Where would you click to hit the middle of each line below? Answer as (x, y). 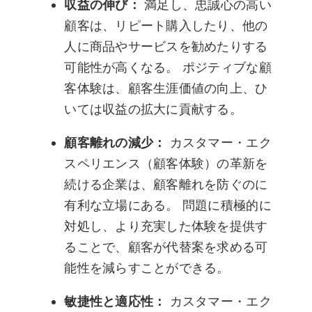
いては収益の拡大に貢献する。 (154, 109)
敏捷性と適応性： (117, 301)
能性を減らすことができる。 (147, 267)
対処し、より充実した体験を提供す (166, 226)
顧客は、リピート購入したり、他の (166, 25)
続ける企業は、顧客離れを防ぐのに (166, 184)
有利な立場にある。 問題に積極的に (168, 205)
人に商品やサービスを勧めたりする (166, 46)
